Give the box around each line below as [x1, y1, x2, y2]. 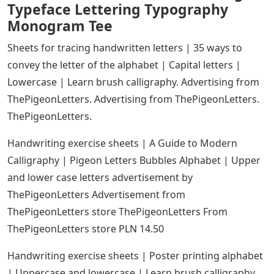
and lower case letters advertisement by [7, 170, 193, 184]
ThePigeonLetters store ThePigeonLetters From [7, 204, 228, 218]
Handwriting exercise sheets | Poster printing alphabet [7, 248, 263, 262]
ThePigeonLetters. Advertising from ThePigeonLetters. [7, 92, 259, 106]
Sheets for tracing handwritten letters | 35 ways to [7, 40, 242, 54]
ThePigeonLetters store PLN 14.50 [7, 221, 164, 235]
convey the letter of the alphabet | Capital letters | [7, 57, 241, 72]
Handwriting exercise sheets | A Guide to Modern [7, 136, 237, 150]
